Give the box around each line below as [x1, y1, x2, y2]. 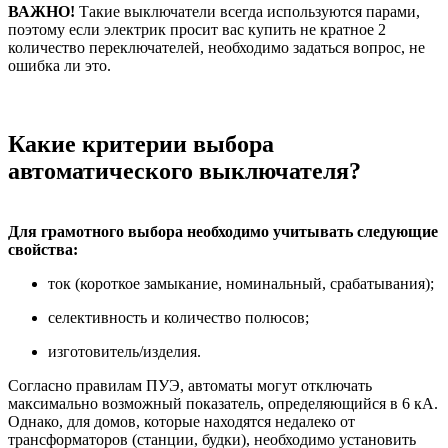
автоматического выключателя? [8, 157, 361, 184]
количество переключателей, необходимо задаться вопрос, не [8, 38, 425, 56]
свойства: [8, 240, 78, 258]
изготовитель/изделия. [48, 342, 201, 360]
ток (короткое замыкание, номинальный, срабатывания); [48, 274, 434, 292]
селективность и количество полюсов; [48, 308, 309, 326]
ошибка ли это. [8, 56, 111, 74]
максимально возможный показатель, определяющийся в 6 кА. [8, 394, 438, 412]
